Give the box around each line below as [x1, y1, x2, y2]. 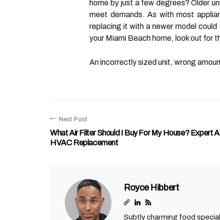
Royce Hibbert [124, 183, 179, 192]
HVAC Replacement [50, 138, 118, 147]
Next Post [59, 116, 87, 123]
